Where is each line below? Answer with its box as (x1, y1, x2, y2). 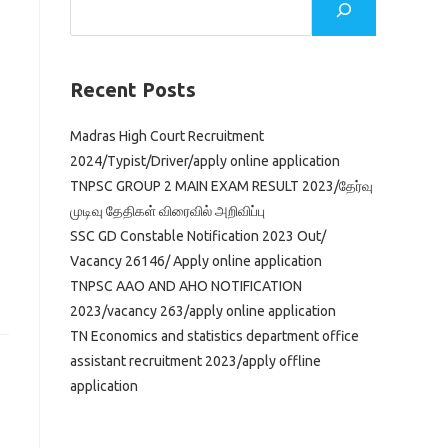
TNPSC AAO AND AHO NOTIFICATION (70, 278, 302, 294)
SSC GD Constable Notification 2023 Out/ (70, 228, 326, 244)
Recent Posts (70, 78, 196, 101)
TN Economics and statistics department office (70, 328, 359, 344)
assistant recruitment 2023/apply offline (70, 353, 321, 369)
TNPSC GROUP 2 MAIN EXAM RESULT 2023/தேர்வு (70, 178, 373, 194)
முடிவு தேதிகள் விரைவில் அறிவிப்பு (70, 203, 265, 219)
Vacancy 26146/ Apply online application (70, 253, 322, 269)
